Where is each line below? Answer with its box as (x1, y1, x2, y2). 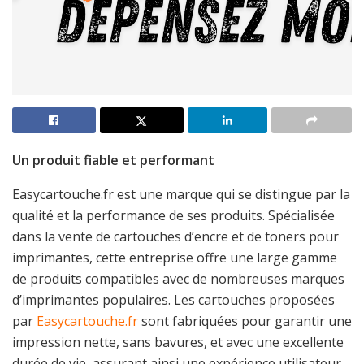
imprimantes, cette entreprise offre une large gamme (12, 248, 337, 266)
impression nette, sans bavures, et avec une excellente (12, 332, 344, 351)
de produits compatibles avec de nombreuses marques (12, 269, 344, 288)
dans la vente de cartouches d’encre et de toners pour (12, 227, 339, 245)
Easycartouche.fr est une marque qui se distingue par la (12, 184, 350, 203)
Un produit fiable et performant (12, 150, 214, 169)
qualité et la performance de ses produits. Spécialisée (12, 206, 335, 224)
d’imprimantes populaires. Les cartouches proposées (12, 290, 335, 309)
